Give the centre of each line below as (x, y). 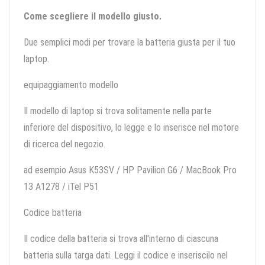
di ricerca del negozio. (64, 144)
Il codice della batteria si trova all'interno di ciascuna (121, 239)
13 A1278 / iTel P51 (61, 187)
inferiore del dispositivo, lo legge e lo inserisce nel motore (131, 128)
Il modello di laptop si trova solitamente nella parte (118, 111)
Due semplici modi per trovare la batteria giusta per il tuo (130, 43)
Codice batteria (53, 213)
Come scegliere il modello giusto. (93, 17)
